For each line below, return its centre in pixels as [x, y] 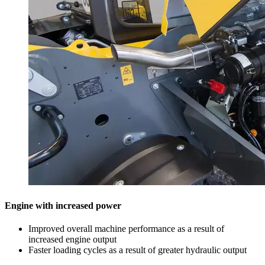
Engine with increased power [63, 205]
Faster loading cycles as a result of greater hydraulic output [138, 250]
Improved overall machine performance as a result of [126, 228]
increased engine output [72, 239]
